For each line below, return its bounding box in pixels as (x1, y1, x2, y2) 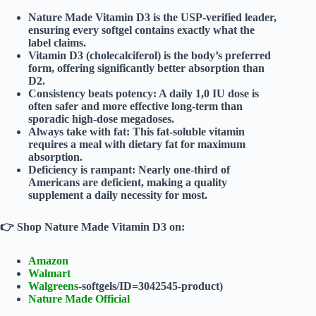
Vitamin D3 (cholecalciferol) (28, 49, 161, 61)
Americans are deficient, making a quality (28, 176, 227, 188)
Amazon (28, 254, 68, 267)
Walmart (28, 267, 71, 279)
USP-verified (181, 11, 242, 23)
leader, (242, 11, 276, 23)
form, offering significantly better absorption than (28, 61, 265, 74)
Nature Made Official (28, 292, 130, 305)
